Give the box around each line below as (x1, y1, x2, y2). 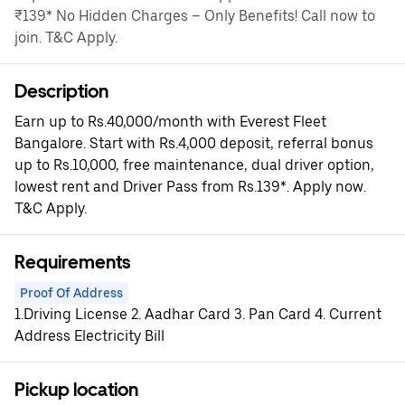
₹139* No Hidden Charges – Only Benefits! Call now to (14, 7, 375, 24)
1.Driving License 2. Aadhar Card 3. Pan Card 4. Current (14, 306, 381, 323)
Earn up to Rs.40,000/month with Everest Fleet (14, 113, 326, 130)
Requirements (14, 251, 130, 273)
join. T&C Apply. (14, 29, 118, 46)
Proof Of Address (20, 286, 123, 300)
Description (14, 80, 108, 102)
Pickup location (14, 379, 138, 400)
